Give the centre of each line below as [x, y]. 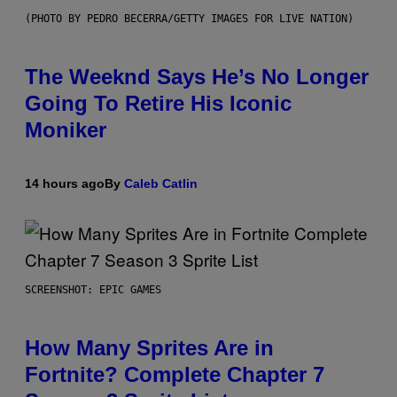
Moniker [66, 130]
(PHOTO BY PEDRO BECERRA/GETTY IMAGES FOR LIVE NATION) [189, 19]
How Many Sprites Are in [149, 348]
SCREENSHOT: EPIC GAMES [93, 290]
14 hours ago [65, 184]
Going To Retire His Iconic [158, 104]
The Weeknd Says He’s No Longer [197, 77]
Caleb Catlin [161, 184]
